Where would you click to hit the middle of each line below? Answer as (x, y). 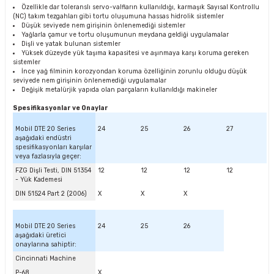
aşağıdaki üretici (41, 235)
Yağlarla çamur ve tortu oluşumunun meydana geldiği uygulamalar (125, 35)
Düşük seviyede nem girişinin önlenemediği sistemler (104, 25)
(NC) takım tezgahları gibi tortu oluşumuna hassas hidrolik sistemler (118, 16)
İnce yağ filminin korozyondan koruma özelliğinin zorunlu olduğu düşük (135, 71)
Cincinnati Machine (46, 258)
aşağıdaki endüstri (43, 138)
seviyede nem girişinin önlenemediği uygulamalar (90, 80)
